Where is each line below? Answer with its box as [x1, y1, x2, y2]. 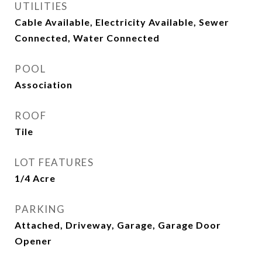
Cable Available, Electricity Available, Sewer [15, 16, 229, 27]
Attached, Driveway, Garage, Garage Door [15, 219, 221, 230]
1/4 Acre [15, 173, 56, 184]
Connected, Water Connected [15, 32, 160, 43]
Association [15, 79, 73, 90]
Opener [15, 235, 52, 246]
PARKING [15, 203, 65, 215]
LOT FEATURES [15, 156, 94, 168]
